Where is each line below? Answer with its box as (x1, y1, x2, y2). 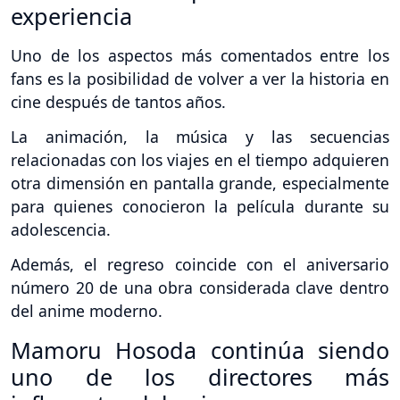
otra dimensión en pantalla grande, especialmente (11, 172, 389, 195)
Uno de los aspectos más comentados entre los (11, 45, 389, 67)
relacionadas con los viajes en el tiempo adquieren (11, 149, 389, 171)
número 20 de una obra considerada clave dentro (11, 277, 389, 298)
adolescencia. (11, 219, 111, 241)
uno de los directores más (11, 362, 389, 392)
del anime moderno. (11, 300, 162, 321)
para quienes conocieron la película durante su (11, 196, 389, 218)
